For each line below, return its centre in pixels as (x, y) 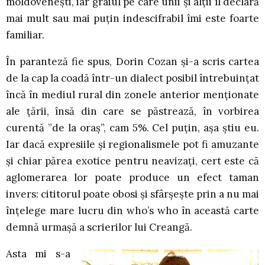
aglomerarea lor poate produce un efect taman (132, 177)
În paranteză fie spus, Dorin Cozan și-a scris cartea (132, 61)
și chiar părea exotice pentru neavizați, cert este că (132, 161)
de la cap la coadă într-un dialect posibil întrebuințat (132, 78)
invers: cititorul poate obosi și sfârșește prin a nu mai (132, 194)
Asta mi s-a (38, 253)
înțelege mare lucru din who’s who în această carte (132, 210)
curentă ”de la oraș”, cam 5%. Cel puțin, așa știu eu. (132, 127)
